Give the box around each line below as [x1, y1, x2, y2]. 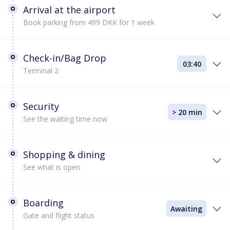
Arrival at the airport [23, 4, 116, 16]
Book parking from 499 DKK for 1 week [23, 17, 155, 27]
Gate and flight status [23, 210, 94, 220]
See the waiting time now [23, 114, 107, 124]
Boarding [23, 197, 64, 209]
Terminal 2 [23, 66, 59, 75]
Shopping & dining [23, 148, 105, 161]
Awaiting [170, 204, 202, 214]
